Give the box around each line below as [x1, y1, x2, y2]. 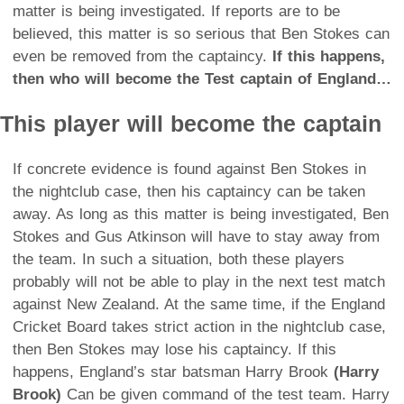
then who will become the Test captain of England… [13, 69, 391, 87]
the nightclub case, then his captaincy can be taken [13, 182, 365, 200]
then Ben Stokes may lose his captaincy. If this [13, 340, 336, 358]
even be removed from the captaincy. [13, 47, 272, 65]
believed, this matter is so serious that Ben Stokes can [13, 24, 390, 42]
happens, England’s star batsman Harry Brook [13, 363, 334, 381]
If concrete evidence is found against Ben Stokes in [13, 160, 366, 178]
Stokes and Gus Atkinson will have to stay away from [13, 227, 380, 245]
